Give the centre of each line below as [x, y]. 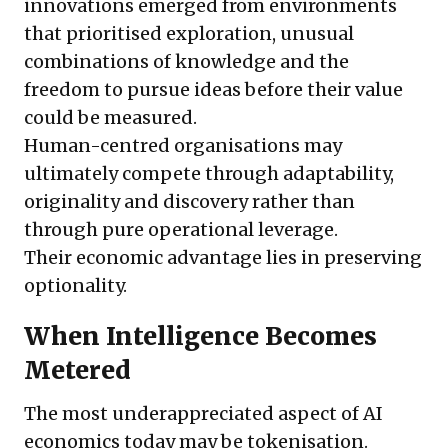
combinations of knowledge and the [186, 62]
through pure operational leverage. [181, 230]
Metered [77, 371]
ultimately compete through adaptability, [209, 174]
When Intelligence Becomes [200, 337]
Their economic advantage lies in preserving [223, 258]
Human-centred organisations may [183, 146]
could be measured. [110, 118]
